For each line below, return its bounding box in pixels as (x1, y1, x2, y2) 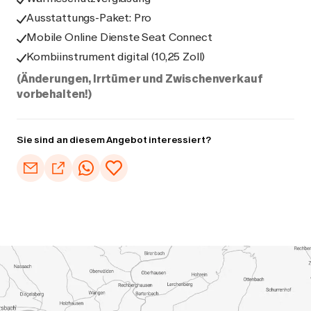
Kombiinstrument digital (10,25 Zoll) (26, 50, 205, 63)
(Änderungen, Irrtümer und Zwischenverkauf (17, 72, 263, 85)
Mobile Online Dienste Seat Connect (26, 31, 212, 44)
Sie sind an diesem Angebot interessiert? (17, 134, 211, 146)
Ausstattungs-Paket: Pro (26, 11, 152, 24)
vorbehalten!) (17, 87, 92, 101)
